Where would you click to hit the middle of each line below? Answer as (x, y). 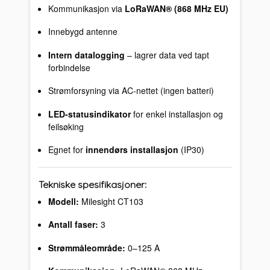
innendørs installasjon (132, 150)
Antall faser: (73, 224)
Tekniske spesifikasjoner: (93, 184)
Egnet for (67, 150)
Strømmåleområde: (86, 247)
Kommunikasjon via (86, 8)
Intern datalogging (86, 55)
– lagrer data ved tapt (167, 55)
